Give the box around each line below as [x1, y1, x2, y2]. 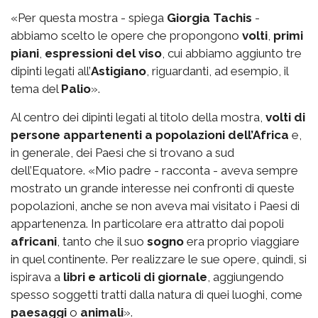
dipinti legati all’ [11, 63, 91, 78]
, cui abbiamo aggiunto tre [162, 45, 302, 60]
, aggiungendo [207, 269, 284, 284]
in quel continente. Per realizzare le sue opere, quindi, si [11, 251, 307, 266]
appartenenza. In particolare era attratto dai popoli [11, 216, 284, 231]
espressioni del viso [45, 45, 162, 60]
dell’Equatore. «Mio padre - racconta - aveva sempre [11, 163, 298, 177]
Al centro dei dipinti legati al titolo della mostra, [11, 109, 265, 124]
